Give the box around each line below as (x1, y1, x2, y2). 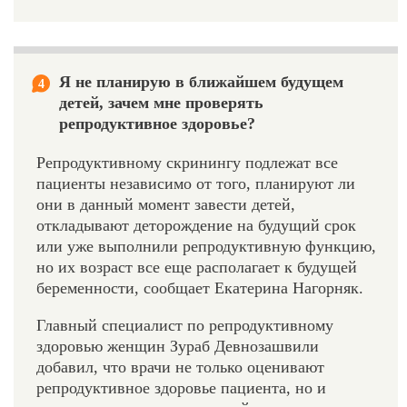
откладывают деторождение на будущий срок (36, 215, 356, 234)
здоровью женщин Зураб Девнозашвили (36, 336, 319, 355)
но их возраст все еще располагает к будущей (36, 257, 357, 276)
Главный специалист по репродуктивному (36, 315, 333, 334)
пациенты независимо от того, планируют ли (36, 174, 355, 193)
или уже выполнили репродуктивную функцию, (36, 236, 376, 255)
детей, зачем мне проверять (59, 93, 263, 112)
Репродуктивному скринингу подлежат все (36, 153, 338, 172)
